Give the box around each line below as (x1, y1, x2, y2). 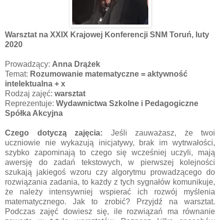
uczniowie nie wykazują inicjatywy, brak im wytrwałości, (5, 138, 215, 147)
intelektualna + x (5, 79, 65, 88)
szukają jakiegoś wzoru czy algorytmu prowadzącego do (5, 167, 215, 176)
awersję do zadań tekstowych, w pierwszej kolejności (5, 158, 215, 166)
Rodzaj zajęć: (5, 89, 55, 98)
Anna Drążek (52, 59, 100, 68)
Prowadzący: (5, 59, 52, 68)
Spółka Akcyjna (5, 109, 63, 117)
